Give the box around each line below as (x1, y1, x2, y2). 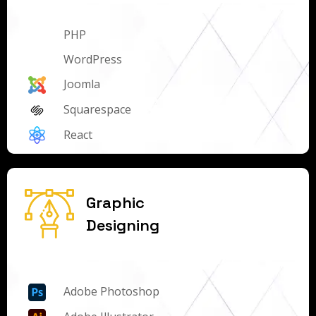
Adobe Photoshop (63, 284, 159, 300)
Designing (86, 215, 159, 236)
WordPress (63, 51, 122, 68)
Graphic (86, 193, 145, 213)
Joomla (63, 76, 100, 92)
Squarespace (63, 101, 131, 117)
